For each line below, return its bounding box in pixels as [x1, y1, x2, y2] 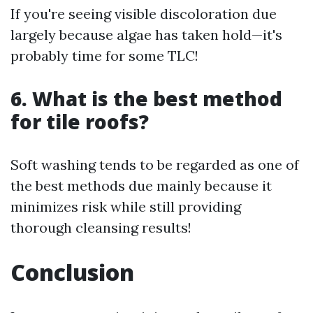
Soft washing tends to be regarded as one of [10, 156, 299, 173]
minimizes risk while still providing [10, 198, 241, 215]
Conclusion [10, 257, 134, 287]
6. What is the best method [10, 85, 282, 112]
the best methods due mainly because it [10, 177, 272, 194]
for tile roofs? [10, 108, 149, 135]
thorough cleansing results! [10, 219, 191, 236]
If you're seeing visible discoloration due [10, 5, 277, 22]
